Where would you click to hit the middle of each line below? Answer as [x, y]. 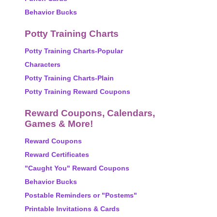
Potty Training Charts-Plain [69, 78]
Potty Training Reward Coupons [77, 92]
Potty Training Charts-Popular [74, 51]
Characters [43, 64]
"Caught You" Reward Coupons [77, 168]
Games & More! [59, 124]
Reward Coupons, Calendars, [90, 113]
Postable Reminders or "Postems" [81, 195]
